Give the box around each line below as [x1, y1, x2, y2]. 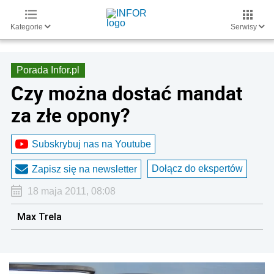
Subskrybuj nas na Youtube [32, 138, 151, 149]
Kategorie [10, 23, 45, 31]
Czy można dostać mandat [11, 80, 243, 106]
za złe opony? [11, 102, 130, 128]
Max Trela [17, 210, 62, 223]
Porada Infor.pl [17, 65, 80, 75]
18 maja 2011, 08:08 [27, 186, 116, 196]
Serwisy [231, 23, 259, 31]
